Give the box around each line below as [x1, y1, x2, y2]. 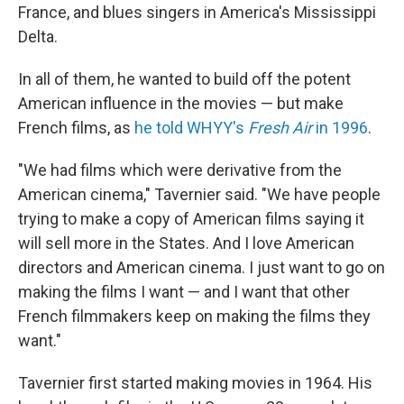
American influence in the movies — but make [18, 94, 344, 114]
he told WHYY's [134, 118, 248, 138]
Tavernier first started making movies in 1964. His [18, 373, 372, 393]
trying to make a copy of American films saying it [18, 209, 364, 229]
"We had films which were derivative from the [18, 161, 342, 180]
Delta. [18, 27, 58, 47]
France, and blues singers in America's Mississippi [18, 3, 376, 23]
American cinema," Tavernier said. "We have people [18, 185, 381, 205]
